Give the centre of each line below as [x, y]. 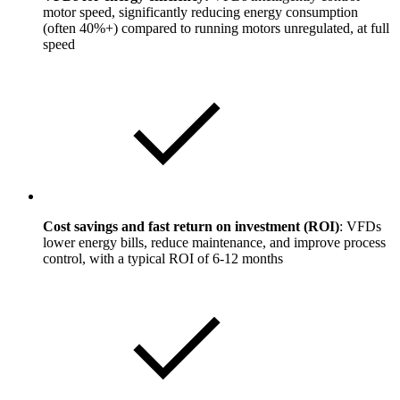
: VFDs [360, 226]
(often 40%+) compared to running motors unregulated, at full [216, 28]
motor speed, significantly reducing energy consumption [200, 12]
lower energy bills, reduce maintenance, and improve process [214, 242]
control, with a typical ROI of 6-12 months [163, 258]
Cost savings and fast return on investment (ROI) [191, 226]
